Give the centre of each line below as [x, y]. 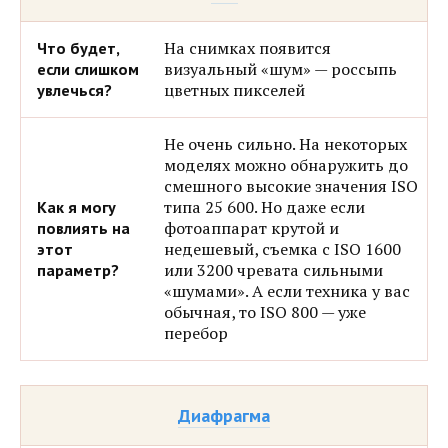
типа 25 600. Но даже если [264, 207]
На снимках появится [247, 47]
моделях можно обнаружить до [285, 165]
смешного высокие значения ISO [290, 186]
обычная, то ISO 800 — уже [264, 312]
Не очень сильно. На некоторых [285, 144]
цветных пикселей [234, 89]
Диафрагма [224, 416]
